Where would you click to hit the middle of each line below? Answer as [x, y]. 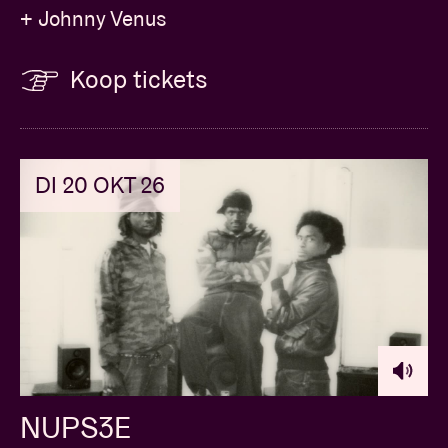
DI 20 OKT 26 [100, 185]
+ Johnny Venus [93, 19]
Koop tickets [139, 79]
